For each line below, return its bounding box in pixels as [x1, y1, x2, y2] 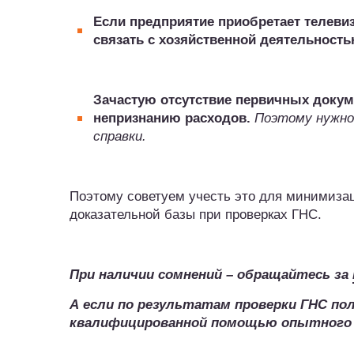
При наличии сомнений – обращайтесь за [70, 267, 352, 282]
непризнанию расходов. [93, 111, 250, 126]
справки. [93, 129, 146, 144]
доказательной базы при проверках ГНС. [70, 207, 322, 222]
